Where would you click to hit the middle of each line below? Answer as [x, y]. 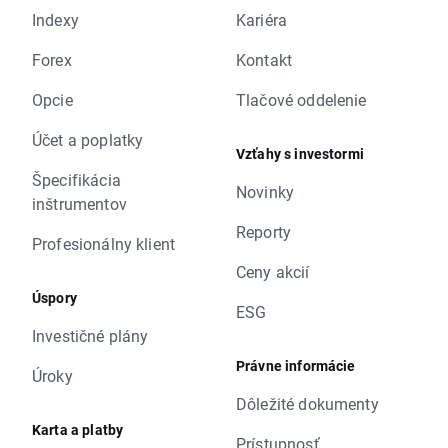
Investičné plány [90, 336]
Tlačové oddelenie [301, 100]
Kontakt [264, 60]
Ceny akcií [273, 272]
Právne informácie [296, 366]
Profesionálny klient [103, 244]
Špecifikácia [76, 180]
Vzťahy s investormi [300, 154]
